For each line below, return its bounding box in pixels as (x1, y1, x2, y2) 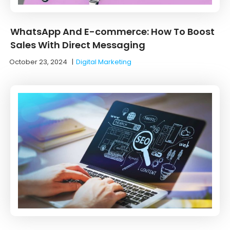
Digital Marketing (76, 56, 131, 67)
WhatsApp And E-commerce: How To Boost (10, 25, 215, 38)
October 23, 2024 (9, 56, 67, 67)
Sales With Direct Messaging (10, 38, 145, 51)
